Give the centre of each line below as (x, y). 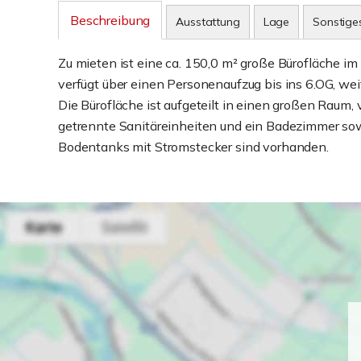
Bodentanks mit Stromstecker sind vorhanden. (193, 147)
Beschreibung (110, 20)
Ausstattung (208, 22)
